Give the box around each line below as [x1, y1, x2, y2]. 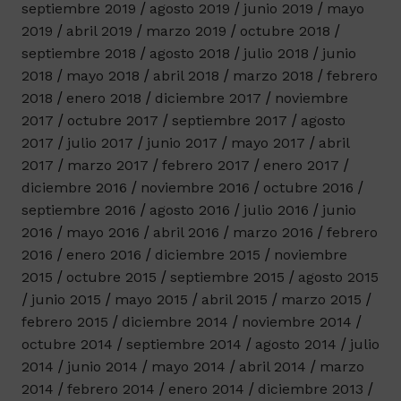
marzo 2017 [66, 156, 149, 174]
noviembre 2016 [140, 178, 250, 196]
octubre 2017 [66, 111, 158, 129]
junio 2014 [66, 357, 138, 375]
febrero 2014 [66, 380, 155, 397]
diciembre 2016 [21, 178, 127, 196]
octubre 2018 [239, 21, 330, 39]
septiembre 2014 [125, 335, 242, 353]
